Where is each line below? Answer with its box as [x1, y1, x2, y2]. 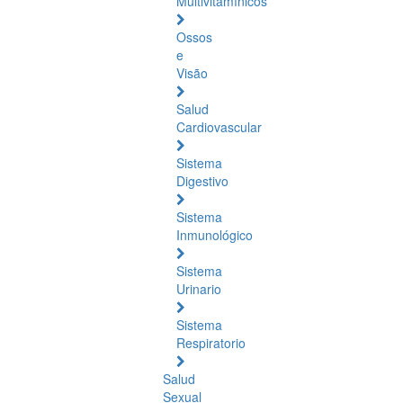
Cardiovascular [176, 118, 262, 136]
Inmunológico [176, 226, 253, 244]
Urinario [176, 280, 221, 298]
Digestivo [176, 172, 228, 190]
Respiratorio [176, 334, 246, 352]
